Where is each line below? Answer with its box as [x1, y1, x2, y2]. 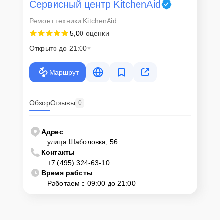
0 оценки [80, 29, 109, 37]
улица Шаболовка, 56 [47, 137, 118, 146]
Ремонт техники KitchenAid [29, 16, 117, 25]
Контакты [41, 148, 75, 156]
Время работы [41, 168, 93, 177]
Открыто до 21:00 [29, 44, 87, 52]
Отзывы [50, 99, 75, 107]
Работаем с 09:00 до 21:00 [47, 179, 136, 187]
